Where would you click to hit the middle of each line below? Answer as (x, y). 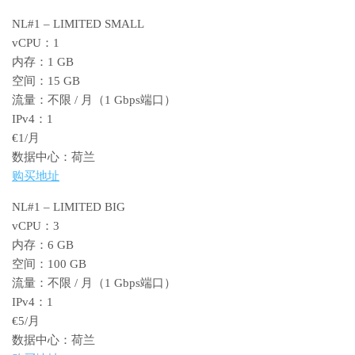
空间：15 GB (46, 80)
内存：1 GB (43, 61)
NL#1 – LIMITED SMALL (78, 23)
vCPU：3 (36, 225)
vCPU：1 (36, 42)
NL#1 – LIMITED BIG (69, 206)
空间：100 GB (49, 263)
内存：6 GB (43, 244)
